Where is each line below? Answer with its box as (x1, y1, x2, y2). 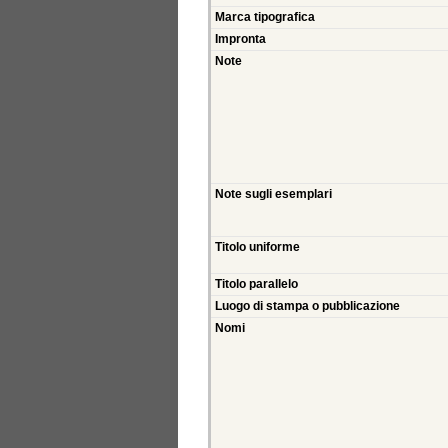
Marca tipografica (215, 11, 315, 24)
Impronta (215, 33, 266, 46)
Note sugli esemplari (215, 188, 332, 201)
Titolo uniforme (215, 241, 300, 254)
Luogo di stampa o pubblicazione (215, 300, 400, 313)
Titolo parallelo (215, 278, 298, 291)
